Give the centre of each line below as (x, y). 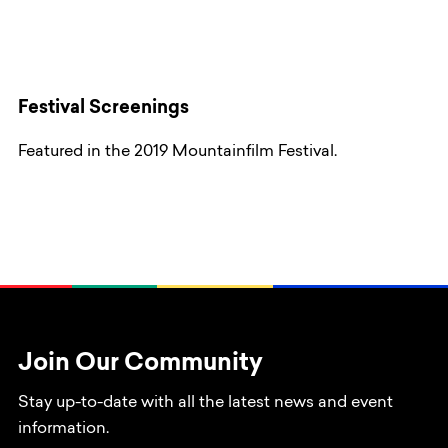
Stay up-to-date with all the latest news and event (205, 403)
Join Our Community (140, 364)
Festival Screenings (103, 109)
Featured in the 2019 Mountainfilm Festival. (177, 152)
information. (63, 429)
